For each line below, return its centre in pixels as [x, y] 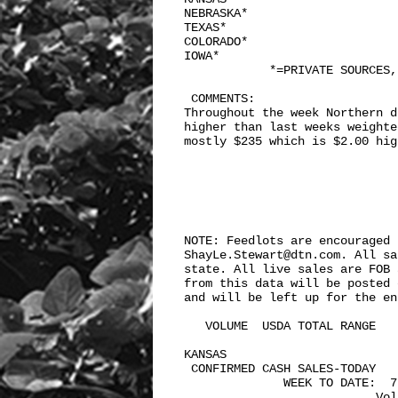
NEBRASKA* [216, 13]
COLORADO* [216, 42]
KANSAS [219, 354]
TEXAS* [205, 28]
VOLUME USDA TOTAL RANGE [280, 326]
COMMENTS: [223, 99]
